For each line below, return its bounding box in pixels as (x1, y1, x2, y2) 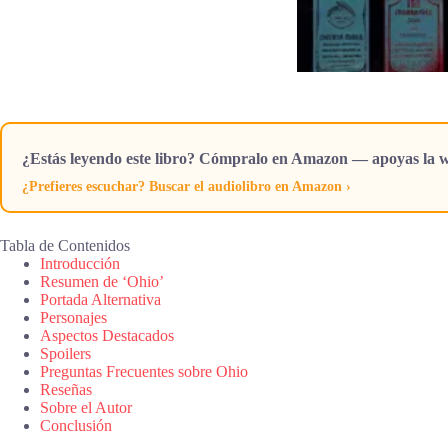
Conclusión (40, 416, 112, 434)
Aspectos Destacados (40, 326, 174, 344)
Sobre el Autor (40, 398, 132, 416)
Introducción (40, 254, 120, 272)
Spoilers (40, 344, 91, 362)
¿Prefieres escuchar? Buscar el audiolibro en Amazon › (22, 178, 351, 194)
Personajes (40, 308, 107, 326)
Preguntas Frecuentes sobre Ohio (40, 362, 248, 380)
